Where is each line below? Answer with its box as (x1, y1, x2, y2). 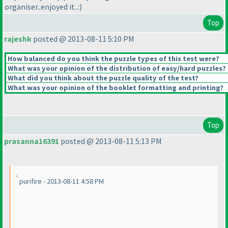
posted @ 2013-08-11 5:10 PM (32, 34, 134, 44)
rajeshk (4, 34, 32, 44)
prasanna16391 (4, 136, 59, 147)
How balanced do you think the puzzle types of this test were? (6, 54, 219, 64)
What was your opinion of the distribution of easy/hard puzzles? (6, 64, 226, 73)
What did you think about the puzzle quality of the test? (6, 73, 198, 83)
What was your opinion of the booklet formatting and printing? (6, 83, 223, 93)
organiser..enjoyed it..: (5, 2, 79, 12)
